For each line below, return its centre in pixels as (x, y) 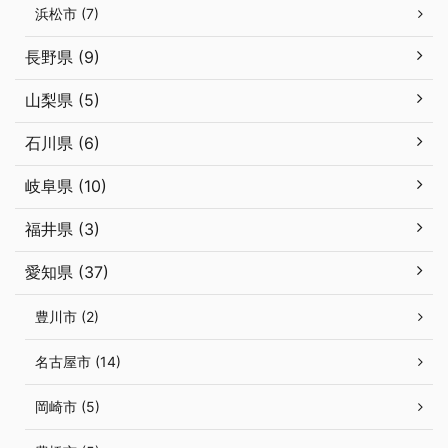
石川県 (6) (62, 143)
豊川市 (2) (67, 317)
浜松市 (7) (67, 14)
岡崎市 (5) (67, 407)
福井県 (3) (62, 229)
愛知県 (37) (67, 272)
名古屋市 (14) (78, 362)
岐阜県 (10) (66, 186)
